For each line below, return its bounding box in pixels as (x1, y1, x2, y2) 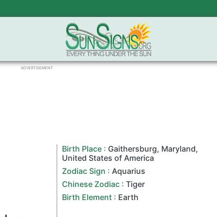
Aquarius (112, 166, 146, 176)
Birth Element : (62, 192, 117, 202)
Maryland (161, 144, 196, 154)
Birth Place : (62, 144, 108, 154)
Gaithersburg (108, 144, 157, 154)
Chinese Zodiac (62, 179, 120, 189)
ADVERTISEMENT (21, 65, 53, 70)
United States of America (62, 153, 155, 163)
